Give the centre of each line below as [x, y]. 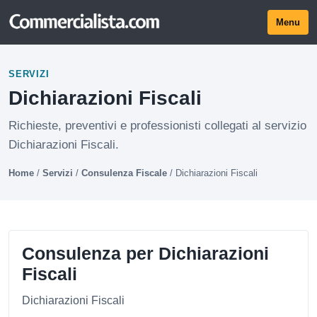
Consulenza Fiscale [124, 173]
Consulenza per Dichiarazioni [145, 253]
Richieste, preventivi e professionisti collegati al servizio [157, 126]
